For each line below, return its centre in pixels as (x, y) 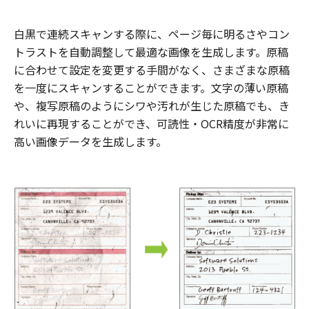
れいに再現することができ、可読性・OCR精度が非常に (151, 123)
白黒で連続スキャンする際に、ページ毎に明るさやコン (152, 33)
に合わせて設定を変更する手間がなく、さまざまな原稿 (152, 69)
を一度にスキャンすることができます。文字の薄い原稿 (151, 87)
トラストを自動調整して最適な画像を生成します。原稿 (151, 51)
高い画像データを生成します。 (90, 141)
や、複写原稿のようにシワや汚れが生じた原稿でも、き (152, 105)
